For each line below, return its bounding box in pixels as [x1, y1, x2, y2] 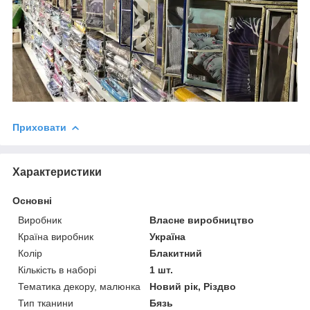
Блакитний [149, 247, 203, 259]
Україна [149, 230, 186, 242]
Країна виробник [18, 230, 93, 242]
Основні [12, 194, 52, 206]
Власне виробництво [149, 214, 255, 226]
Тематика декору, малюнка [18, 280, 140, 292]
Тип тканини [18, 297, 73, 309]
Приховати [12, 121, 66, 133]
